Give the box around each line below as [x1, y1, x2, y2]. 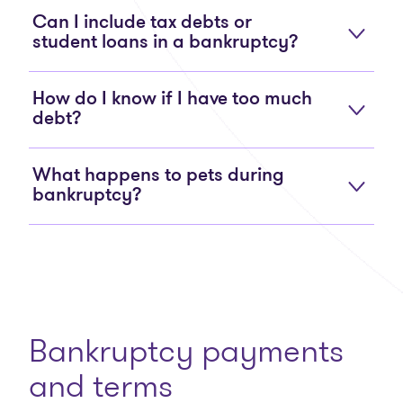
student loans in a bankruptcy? [32, 33, 299, 52]
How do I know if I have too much [32, 90, 312, 109]
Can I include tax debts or [32, 13, 252, 32]
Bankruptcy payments [29, 327, 344, 373]
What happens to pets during [32, 166, 284, 185]
